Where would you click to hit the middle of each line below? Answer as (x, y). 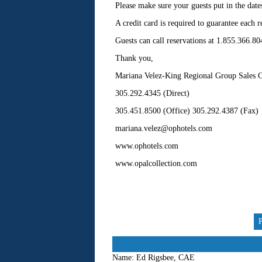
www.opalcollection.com (156, 163)
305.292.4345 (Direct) (152, 93)
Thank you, (134, 58)
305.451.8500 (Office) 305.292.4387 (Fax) (187, 111)
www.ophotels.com (146, 146)
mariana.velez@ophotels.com (163, 128)
